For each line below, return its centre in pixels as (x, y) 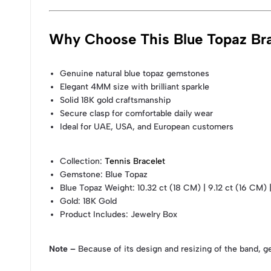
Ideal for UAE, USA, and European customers (147, 126)
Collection (80, 161)
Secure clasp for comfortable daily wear (137, 113)
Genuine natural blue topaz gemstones (135, 73)
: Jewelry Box (152, 214)
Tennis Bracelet (135, 161)
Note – (62, 249)
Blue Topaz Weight (96, 188)
